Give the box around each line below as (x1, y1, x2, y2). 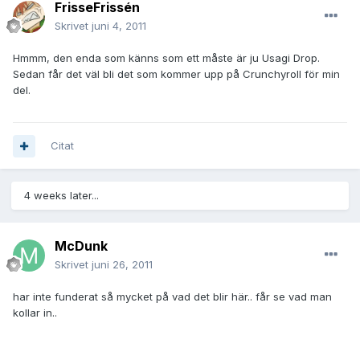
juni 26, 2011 (92, 258, 153, 272)
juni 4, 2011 (92, 19, 146, 33)
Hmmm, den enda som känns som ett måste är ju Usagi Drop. (13, 51, 320, 65)
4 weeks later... (24, 189, 99, 202)
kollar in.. (13, 306, 57, 320)
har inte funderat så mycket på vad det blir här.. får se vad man (13, 290, 332, 304)
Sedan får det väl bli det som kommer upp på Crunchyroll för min (13, 67, 340, 81)
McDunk (55, 238, 108, 255)
